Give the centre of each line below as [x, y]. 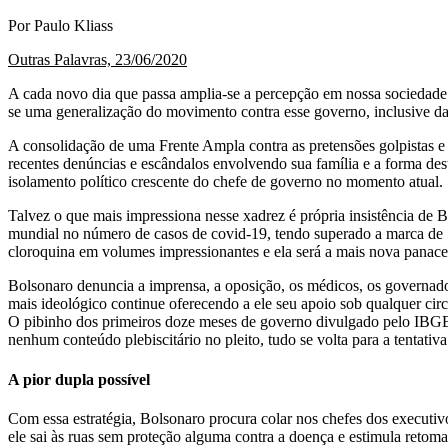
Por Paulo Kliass [60, 26]
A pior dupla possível [79, 379]
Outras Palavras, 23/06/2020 [97, 60]
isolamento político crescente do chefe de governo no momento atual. [225, 182]
